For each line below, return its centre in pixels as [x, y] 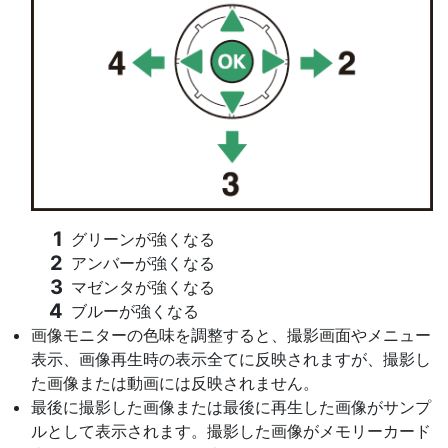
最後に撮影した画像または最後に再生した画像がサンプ [231, 406]
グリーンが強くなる [143, 238]
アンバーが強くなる [143, 262]
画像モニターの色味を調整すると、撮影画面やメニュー [231, 334]
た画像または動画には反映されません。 [175, 382]
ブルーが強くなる [135, 310]
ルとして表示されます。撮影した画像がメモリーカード [231, 430]
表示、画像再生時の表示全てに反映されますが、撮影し [231, 358]
